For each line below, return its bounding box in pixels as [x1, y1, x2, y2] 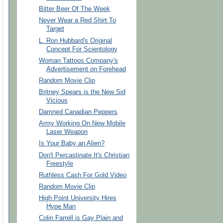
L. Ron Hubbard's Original [39, 37, 112, 44]
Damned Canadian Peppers [39, 109, 118, 116]
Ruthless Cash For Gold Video [39, 171, 127, 179]
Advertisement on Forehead [46, 65, 126, 73]
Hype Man [46, 203, 76, 210]
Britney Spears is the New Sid [39, 88, 126, 96]
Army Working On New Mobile [39, 120, 126, 127]
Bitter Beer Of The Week [39, 5, 111, 13]
